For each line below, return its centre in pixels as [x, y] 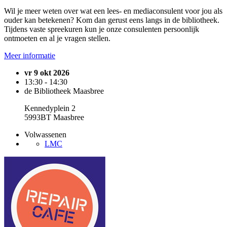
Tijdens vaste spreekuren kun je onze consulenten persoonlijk [102, 29]
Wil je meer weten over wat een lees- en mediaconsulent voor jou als [113, 11]
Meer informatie [30, 55]
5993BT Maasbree [54, 117]
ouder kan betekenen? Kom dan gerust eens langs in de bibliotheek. [112, 20]
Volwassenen [45, 135]
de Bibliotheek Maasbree [64, 91]
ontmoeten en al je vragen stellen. [57, 38]
